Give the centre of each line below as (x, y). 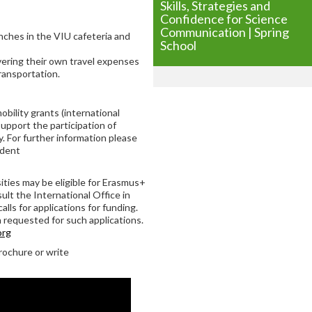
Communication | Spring (225, 32)
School (178, 45)
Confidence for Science (224, 19)
